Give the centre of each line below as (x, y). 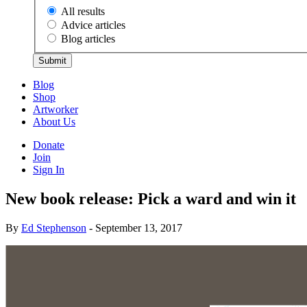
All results (83, 12)
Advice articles (93, 25)
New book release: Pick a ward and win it (151, 199)
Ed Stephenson (54, 228)
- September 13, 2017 (134, 228)
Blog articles (88, 39)
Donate (49, 145)
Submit (52, 61)
